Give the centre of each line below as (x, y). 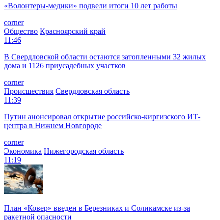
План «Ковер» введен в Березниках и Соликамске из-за (97, 208)
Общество (21, 31)
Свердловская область (93, 91)
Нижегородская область (84, 151)
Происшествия (29, 91)
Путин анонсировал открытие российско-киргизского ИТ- (102, 116)
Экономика (23, 151)
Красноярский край (73, 31)
